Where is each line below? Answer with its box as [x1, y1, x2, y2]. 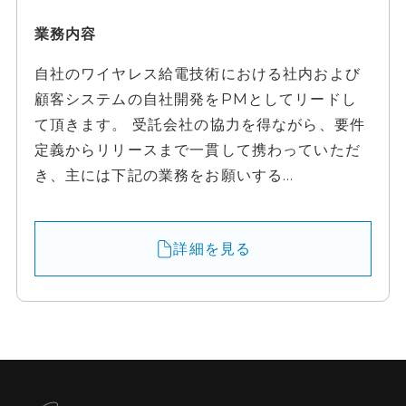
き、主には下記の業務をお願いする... [34, 165, 295, 184]
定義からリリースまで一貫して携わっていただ [34, 140, 361, 159]
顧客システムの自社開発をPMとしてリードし [34, 89, 357, 108]
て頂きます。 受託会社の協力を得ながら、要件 [34, 114, 366, 133]
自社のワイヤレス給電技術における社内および [34, 63, 361, 82]
